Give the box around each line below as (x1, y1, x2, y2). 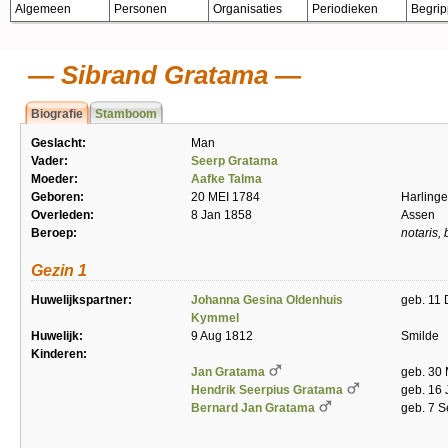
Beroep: (31, 226, 77, 240)
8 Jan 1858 (191, 208, 252, 222)
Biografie (31, 107, 83, 121)
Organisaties (213, 2, 282, 16)
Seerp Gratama (191, 154, 278, 168)
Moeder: (31, 172, 78, 186)
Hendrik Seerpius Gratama (191, 383, 343, 397)
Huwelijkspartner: (31, 293, 132, 307)
